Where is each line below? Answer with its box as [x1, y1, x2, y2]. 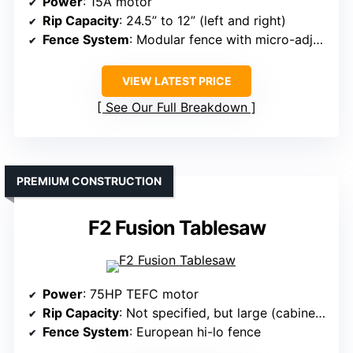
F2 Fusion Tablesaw [87, 216, 266, 240]
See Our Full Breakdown [106, 99, 247, 116]
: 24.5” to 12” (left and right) [119, 13, 286, 29]
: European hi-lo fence [129, 324, 261, 340]
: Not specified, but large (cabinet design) [119, 305, 315, 321]
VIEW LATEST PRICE [121, 74, 232, 88]
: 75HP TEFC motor [83, 286, 199, 303]
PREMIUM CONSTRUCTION [17, 174, 162, 188]
